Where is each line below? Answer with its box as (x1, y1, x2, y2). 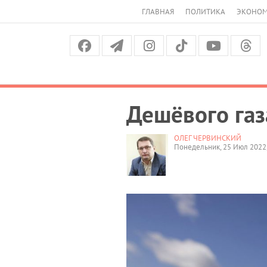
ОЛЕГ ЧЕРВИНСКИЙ (174, 132, 241, 143)
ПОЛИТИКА (185, 7, 225, 17)
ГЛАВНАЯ (142, 7, 174, 17)
